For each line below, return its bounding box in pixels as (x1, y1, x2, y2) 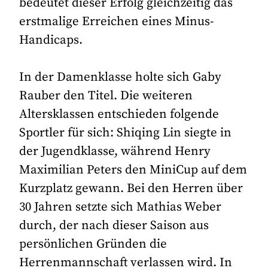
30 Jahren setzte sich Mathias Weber (19, 199, 222, 215)
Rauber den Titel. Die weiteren (19, 87, 193, 103)
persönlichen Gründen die (19, 236, 167, 252)
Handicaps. (19, 32, 83, 48)
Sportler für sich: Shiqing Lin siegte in (19, 124, 232, 141)
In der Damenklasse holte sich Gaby (19, 69, 222, 85)
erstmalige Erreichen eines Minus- (19, 13, 214, 29)
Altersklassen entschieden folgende (19, 106, 220, 122)
